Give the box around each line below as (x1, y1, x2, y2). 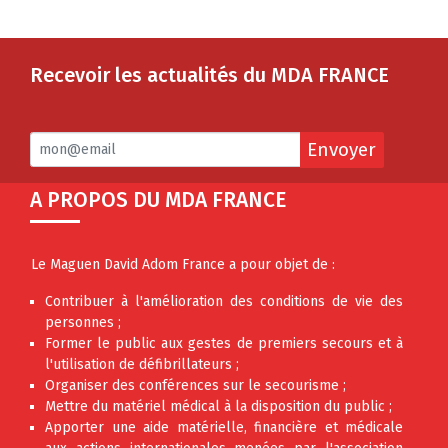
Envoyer (307, 137, 377, 161)
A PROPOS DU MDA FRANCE (30, 186, 286, 213)
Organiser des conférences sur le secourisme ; (45, 376, 346, 394)
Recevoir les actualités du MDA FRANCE (30, 63, 389, 88)
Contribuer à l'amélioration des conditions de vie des (45, 292, 403, 310)
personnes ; (45, 313, 121, 331)
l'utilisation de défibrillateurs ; (45, 355, 239, 373)
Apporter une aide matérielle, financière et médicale (45, 418, 403, 436)
